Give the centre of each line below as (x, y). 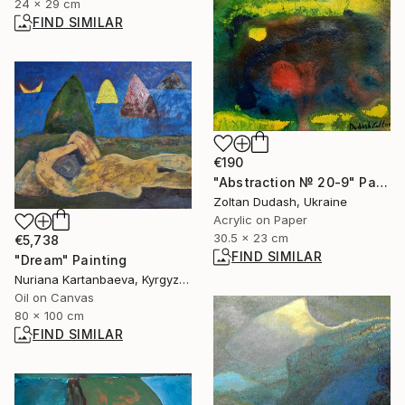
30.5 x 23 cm (251, 237)
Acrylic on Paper (260, 219)
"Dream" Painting (71, 260)
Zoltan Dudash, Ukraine (280, 201)
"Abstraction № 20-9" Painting (381, 182)
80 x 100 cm (49, 316)
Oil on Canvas (54, 298)
